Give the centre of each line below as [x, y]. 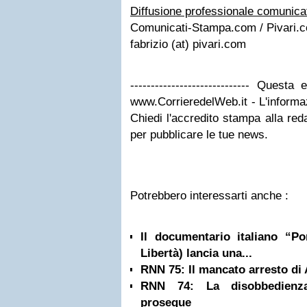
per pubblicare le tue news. [199, 135]
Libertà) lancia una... [196, 253]
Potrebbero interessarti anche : [209, 196]
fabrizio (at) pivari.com [188, 44]
